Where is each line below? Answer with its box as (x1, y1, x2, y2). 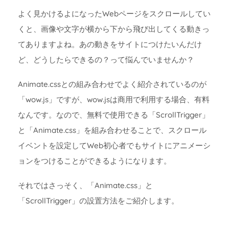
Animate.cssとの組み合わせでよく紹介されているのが (18, 79, 207, 89)
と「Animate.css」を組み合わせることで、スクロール (18, 125, 207, 135)
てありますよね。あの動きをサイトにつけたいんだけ (18, 39, 202, 49)
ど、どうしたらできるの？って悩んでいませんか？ (18, 54, 194, 64)
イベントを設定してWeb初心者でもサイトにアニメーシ (18, 140, 211, 150)
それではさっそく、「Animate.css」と (18, 180, 153, 190)
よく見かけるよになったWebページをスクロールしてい (18, 8, 211, 18)
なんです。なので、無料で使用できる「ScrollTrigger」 (18, 109, 210, 120)
